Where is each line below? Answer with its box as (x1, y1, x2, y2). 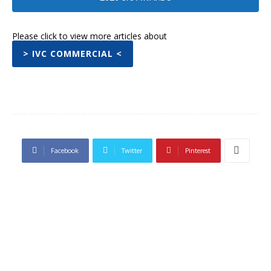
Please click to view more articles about (12, 30, 167, 42)
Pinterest (184, 146, 211, 155)
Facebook (50, 146, 79, 155)
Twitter (121, 146, 142, 155)
